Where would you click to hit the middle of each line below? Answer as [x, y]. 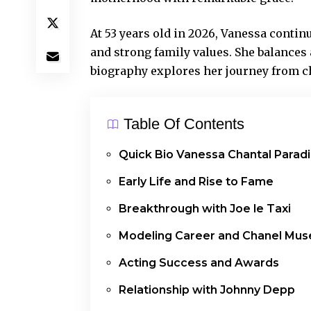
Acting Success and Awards [199, 262]
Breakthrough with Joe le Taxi [205, 208]
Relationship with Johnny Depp [207, 289]
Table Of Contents [184, 124]
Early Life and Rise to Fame [196, 181]
